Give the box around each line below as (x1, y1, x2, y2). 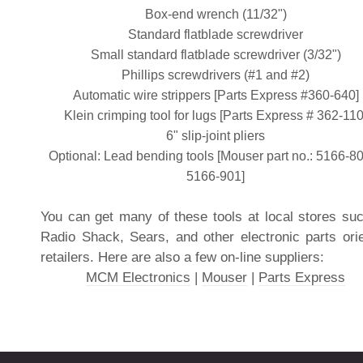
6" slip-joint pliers (166, 128, 266, 143)
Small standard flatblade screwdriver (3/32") (90, 47, 341, 62)
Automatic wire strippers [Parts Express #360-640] (72, 88, 359, 102)
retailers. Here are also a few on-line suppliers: (40, 249, 324, 265)
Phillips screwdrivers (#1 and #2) (122, 67, 310, 82)
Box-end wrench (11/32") (144, 6, 287, 21)
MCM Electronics (86, 269, 191, 285)
